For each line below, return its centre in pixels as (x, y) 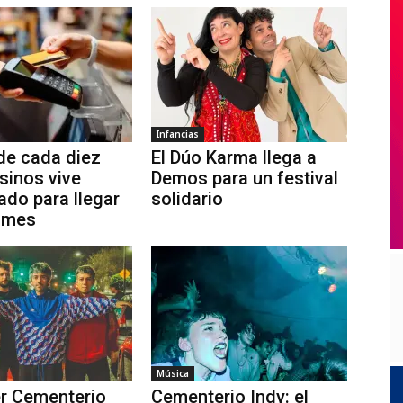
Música (173, 374)
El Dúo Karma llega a (234, 158)
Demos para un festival (245, 179)
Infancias (178, 134)
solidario (187, 199)
